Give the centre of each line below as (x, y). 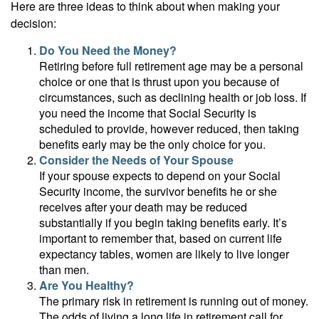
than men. (64, 269)
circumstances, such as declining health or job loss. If (173, 97)
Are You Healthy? (87, 285)
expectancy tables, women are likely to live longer (164, 253)
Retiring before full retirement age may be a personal (171, 66)
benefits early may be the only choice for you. (152, 144)
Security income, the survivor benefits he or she (158, 191)
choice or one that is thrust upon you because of (159, 81)
